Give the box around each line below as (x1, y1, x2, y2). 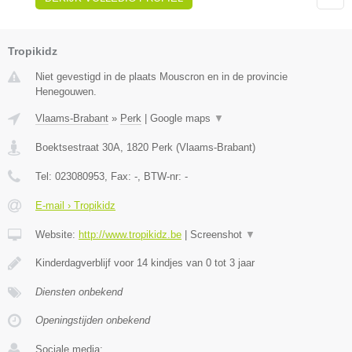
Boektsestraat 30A (35, 141, 120, 154)
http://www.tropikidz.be (79, 229, 181, 241)
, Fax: (104, 170, 134, 183)
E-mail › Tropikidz (35, 200, 115, 212)
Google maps (150, 112, 214, 125)
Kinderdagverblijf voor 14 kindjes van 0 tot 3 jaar (35, 257, 255, 269)
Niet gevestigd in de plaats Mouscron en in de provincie (35, 71, 288, 83)
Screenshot (190, 229, 245, 241)
